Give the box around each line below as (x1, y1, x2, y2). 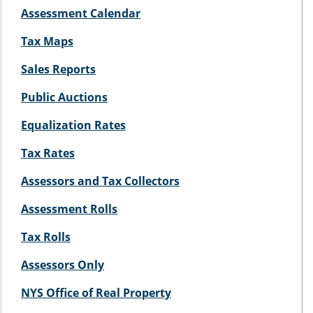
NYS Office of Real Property (21, 284, 171, 300)
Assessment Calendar (21, 5, 140, 21)
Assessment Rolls (21, 201, 117, 217)
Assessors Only (21, 256, 104, 272)
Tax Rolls (21, 228, 71, 245)
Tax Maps (21, 33, 73, 49)
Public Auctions (21, 89, 108, 105)
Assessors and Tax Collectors (21, 173, 180, 189)
